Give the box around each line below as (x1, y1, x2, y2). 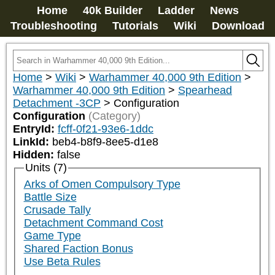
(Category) (88, 110, 141, 122)
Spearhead (178, 84, 232, 96)
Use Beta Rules (23, 255, 101, 268)
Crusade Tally (23, 204, 91, 217)
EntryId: (13, 123, 58, 135)
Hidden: (13, 149, 57, 161)
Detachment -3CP (13, 97, 101, 109)
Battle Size (23, 191, 77, 204)
